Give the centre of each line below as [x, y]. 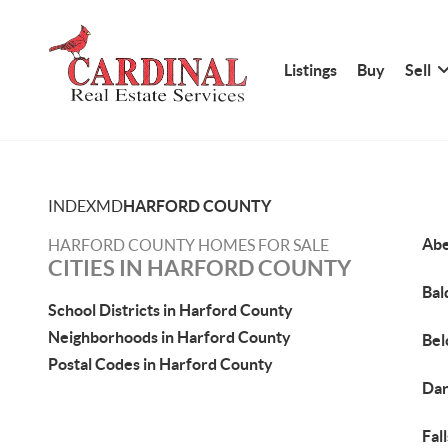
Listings [311, 69]
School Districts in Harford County [170, 310]
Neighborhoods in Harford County [169, 337]
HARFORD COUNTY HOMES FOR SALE [188, 245]
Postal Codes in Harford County [160, 364]
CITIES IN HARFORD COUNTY [199, 267]
